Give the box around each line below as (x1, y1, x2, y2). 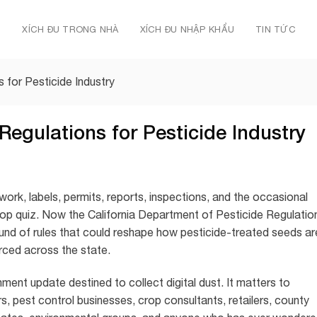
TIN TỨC (255, 23, 296, 35)
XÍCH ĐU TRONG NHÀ (22, 23, 119, 35)
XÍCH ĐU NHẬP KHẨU (139, 23, 235, 35)
